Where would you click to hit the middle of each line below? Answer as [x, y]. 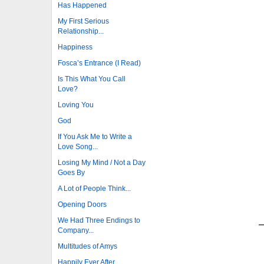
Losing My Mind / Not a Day [102, 162]
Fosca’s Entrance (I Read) [99, 63]
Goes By [71, 172]
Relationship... [81, 31]
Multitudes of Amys [88, 246]
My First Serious [83, 21]
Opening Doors [82, 204]
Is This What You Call [92, 79]
